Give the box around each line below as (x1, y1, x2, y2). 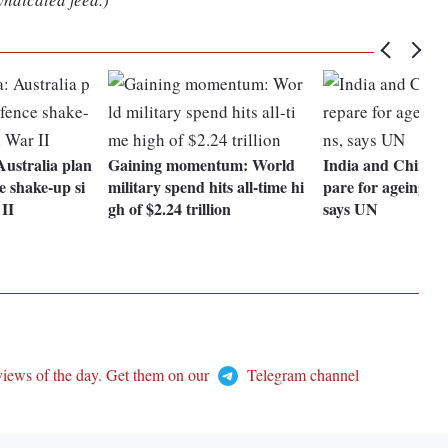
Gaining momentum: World (108, 153, 296, 177)
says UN (323, 197, 379, 221)
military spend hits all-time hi (108, 175, 305, 199)
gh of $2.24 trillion (108, 197, 232, 221)
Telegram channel (242, 364, 359, 386)
